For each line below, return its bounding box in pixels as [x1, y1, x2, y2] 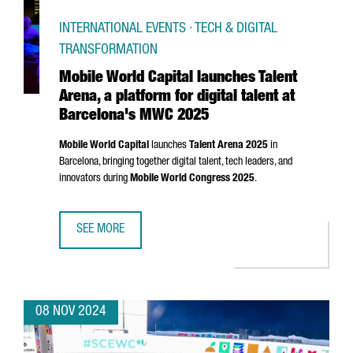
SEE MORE [76, 224, 124, 236]
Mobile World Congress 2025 [130, 173, 255, 184]
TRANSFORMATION [59, 43, 158, 58]
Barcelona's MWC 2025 [59, 109, 209, 124]
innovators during [59, 173, 130, 184]
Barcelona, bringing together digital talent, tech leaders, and [59, 157, 292, 168]
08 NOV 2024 [35, 305, 106, 319]
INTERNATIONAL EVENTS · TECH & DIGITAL [59, 22, 277, 36]
